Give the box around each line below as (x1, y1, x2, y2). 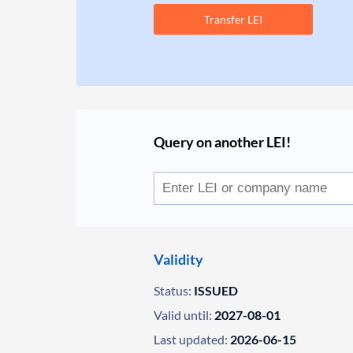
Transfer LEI (204, 13, 263, 26)
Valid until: (154, 307, 213, 322)
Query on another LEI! (154, 133, 292, 150)
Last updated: (154, 332, 229, 347)
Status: (154, 283, 192, 298)
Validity (154, 251, 204, 268)
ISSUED (194, 283, 239, 298)
